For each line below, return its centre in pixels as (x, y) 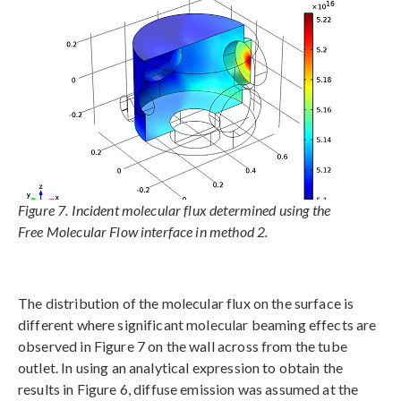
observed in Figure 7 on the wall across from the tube (183, 346)
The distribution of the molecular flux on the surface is (186, 303)
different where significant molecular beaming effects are (197, 325)
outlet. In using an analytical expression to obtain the (181, 368)
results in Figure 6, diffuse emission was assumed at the (188, 389)
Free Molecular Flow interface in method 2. (143, 232)
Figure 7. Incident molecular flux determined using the (175, 210)
